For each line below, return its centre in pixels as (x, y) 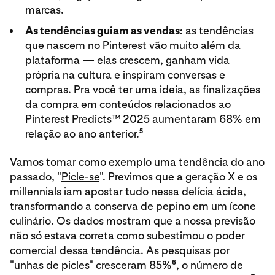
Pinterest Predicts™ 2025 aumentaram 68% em (143, 119)
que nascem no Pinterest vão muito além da (133, 45)
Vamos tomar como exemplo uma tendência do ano (137, 162)
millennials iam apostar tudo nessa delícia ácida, (128, 191)
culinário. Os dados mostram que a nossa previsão (133, 221)
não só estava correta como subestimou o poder (127, 235)
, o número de (210, 265)
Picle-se (80, 176)
